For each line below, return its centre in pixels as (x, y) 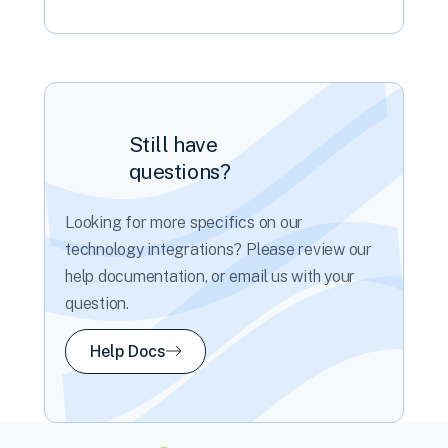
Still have (173, 144)
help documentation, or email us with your (210, 276)
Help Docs (128, 351)
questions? (179, 171)
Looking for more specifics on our (184, 222)
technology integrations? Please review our (218, 249)
